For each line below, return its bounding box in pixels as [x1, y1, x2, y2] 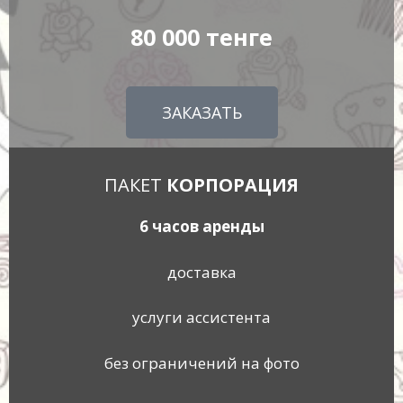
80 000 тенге [130, 22, 273, 53]
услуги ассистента [132, 307, 271, 328]
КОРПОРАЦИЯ [166, 173, 299, 198]
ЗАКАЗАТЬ [161, 102, 242, 124]
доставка [166, 261, 237, 282]
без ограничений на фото [103, 352, 300, 373]
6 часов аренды [139, 216, 264, 237]
